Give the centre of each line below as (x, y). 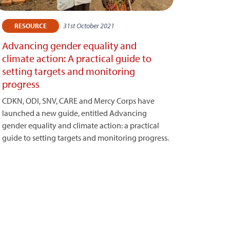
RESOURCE (30, 26)
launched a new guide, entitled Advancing (74, 113)
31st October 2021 (89, 26)
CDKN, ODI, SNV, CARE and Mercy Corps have (78, 101)
